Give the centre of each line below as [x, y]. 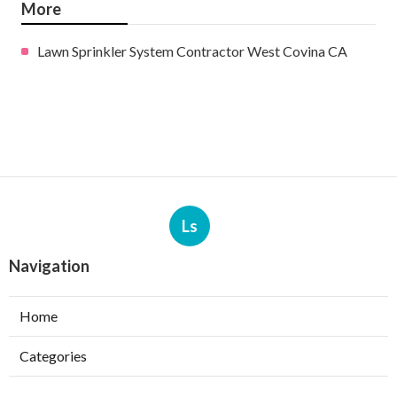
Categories [53, 355]
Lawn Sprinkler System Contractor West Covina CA [192, 51]
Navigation [49, 265]
